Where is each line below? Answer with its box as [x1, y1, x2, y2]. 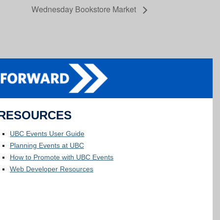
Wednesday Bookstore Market [31, 3, 138, 15]
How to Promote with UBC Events [9, 153, 113, 161]
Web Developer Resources [9, 165, 93, 173]
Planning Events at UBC [9, 141, 84, 149]
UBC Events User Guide [9, 129, 84, 137]
